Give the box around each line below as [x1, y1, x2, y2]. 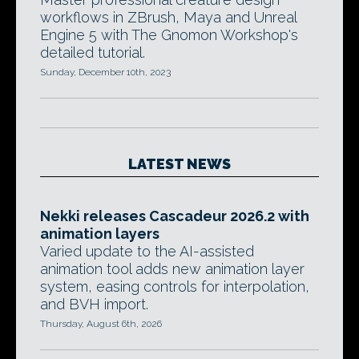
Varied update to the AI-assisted [40, 243, 254, 260]
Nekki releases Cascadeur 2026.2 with [40, 208, 309, 224]
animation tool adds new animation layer [40, 260, 305, 277]
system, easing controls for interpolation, [40, 278, 309, 295]
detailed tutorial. [40, 44, 145, 61]
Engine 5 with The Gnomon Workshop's [40, 26, 298, 43]
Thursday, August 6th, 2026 [40, 318, 162, 329]
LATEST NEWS [128, 155, 231, 172]
